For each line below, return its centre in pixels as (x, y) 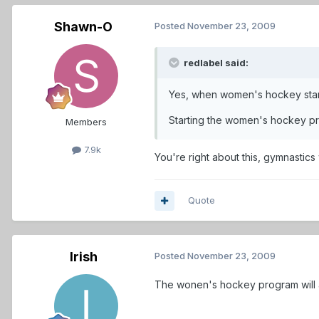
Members (86, 122)
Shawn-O (83, 27)
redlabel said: (215, 63)
